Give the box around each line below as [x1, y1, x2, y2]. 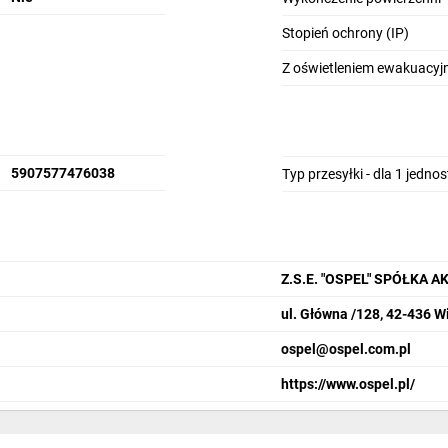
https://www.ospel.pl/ [281, 375, 416, 392]
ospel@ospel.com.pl [281, 340, 412, 357]
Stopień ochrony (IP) [281, 25, 409, 42]
